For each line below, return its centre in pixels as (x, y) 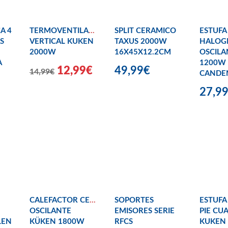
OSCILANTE (50, 211)
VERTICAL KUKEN (62, 42)
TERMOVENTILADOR (67, 31)
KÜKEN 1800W (57, 221)
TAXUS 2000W (141, 42)
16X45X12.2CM (143, 52)
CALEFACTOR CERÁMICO (75, 200)
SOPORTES (134, 200)
